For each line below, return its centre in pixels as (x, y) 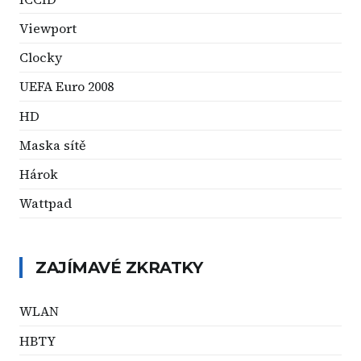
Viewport (48, 29)
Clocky (41, 58)
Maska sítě (53, 145)
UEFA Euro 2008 (66, 87)
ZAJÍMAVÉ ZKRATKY (119, 267)
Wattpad (46, 203)
